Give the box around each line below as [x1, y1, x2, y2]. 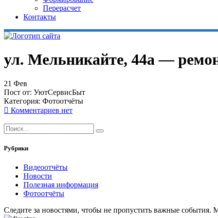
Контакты [23, 13, 56, 21]
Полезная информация [23, 181, 98, 189]
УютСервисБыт [34, 88, 85, 96]
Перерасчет [43, 4, 81, 12]
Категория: [4, 96, 42, 105]
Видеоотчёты [23, 163, 68, 172]
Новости [23, 172, 52, 181]
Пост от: [4, 88, 34, 96]
